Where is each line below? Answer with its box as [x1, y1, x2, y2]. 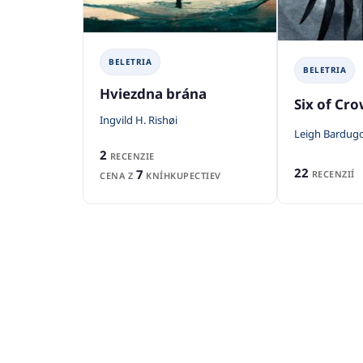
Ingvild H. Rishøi [100, 113, 177, 128]
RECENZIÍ [309, 167, 355, 180]
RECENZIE [107, 149, 155, 162]
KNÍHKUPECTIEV [143, 169, 221, 181]
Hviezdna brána [100, 83, 207, 103]
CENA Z [100, 169, 136, 181]
